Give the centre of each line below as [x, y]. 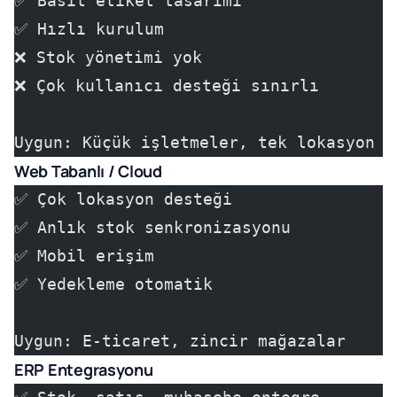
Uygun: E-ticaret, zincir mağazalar [180, 341]
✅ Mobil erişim [84, 256]
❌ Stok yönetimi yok [108, 57]
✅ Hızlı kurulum [89, 29]
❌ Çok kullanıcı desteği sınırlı [167, 86]
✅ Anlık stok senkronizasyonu [152, 227]
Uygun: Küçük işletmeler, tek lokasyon [195, 142]
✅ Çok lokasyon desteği [123, 199]
